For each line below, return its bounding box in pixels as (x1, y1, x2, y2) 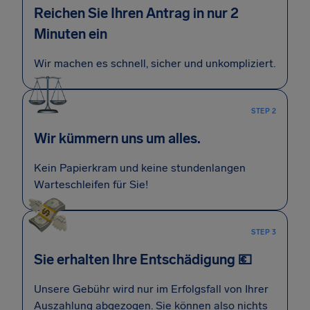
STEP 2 (251, 107, 276, 116)
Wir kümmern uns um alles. (34, 130, 201, 147)
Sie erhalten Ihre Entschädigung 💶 (34, 251, 252, 268)
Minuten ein (34, 26, 107, 42)
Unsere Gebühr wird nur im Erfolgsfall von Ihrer (34, 282, 268, 295)
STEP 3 (251, 228, 276, 237)
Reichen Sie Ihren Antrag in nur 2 (34, 5, 239, 21)
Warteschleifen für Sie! (34, 178, 148, 191)
